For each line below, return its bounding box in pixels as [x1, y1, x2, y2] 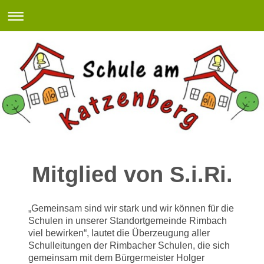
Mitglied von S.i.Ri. [31, 161, 233, 187]
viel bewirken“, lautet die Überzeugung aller [28, 227, 210, 238]
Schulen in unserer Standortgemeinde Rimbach [28, 215, 227, 226]
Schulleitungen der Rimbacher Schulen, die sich [28, 240, 230, 250]
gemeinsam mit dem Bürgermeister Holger [28, 252, 204, 263]
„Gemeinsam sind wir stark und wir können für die [28, 203, 234, 213]
